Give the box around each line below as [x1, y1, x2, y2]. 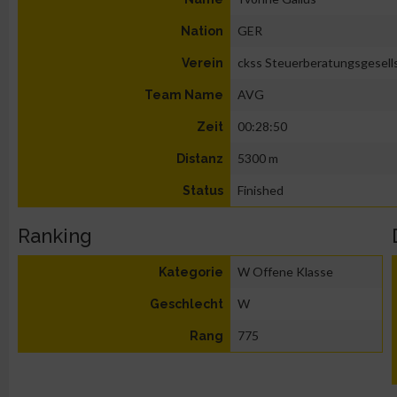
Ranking [18, 224, 92, 247]
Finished [237, 183, 284, 198]
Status [183, 183, 223, 198]
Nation [181, 24, 223, 38]
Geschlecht [150, 297, 223, 311]
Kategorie [159, 265, 223, 279]
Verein [182, 56, 223, 70]
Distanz [176, 152, 223, 166]
